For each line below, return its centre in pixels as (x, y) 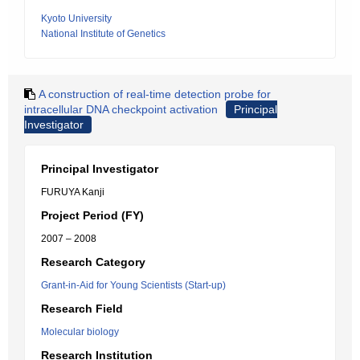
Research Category (93, 262)
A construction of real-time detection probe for (155, 94)
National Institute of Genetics (103, 34)
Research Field (82, 309)
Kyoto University (76, 18)
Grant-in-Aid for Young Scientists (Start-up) (133, 285)
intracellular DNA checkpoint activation (121, 109)
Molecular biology (80, 332)
